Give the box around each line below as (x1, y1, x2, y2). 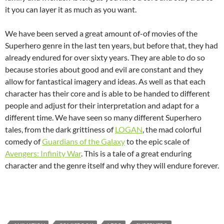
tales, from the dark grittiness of (5, 124, 115, 134)
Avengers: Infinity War (5, 148, 81, 158)
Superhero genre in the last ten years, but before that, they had (5, 40, 218, 50)
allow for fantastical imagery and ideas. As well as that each (5, 76, 205, 86)
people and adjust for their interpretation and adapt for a (5, 100, 199, 110)
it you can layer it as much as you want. (5, 4, 136, 14)
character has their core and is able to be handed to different (5, 88, 210, 98)
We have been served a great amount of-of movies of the (5, 28, 197, 38)
